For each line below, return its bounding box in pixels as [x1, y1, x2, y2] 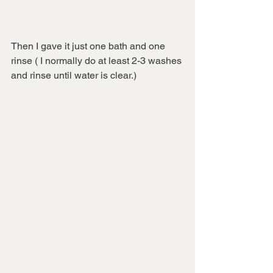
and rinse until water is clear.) [11, 69, 141, 82]
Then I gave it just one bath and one [11, 40, 168, 52]
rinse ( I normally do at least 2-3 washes [11, 55, 184, 67]
